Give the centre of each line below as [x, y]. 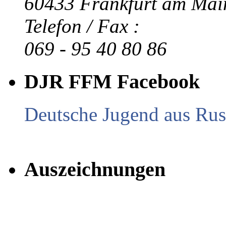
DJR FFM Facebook [112, 81]
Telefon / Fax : [82, 26]
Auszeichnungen [95, 169]
